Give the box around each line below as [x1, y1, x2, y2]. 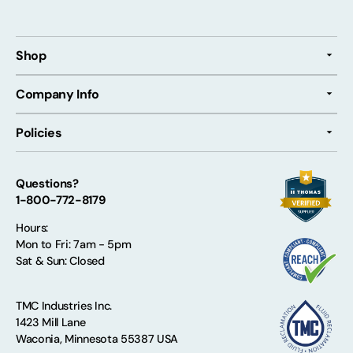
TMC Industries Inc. [16, 298, 112, 313]
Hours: [16, 221, 49, 236]
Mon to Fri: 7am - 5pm [16, 237, 132, 252]
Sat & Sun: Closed [16, 254, 105, 269]
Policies [16, 124, 62, 141]
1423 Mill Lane [16, 314, 86, 329]
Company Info [16, 85, 100, 102]
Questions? [16, 175, 79, 191]
